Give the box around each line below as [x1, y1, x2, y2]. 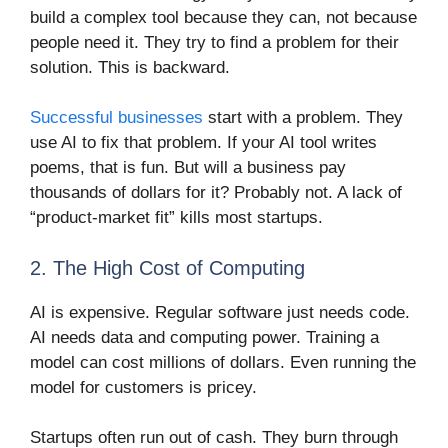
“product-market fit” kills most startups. [30, 208, 323, 228]
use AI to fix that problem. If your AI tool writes [30, 133, 377, 153]
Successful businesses [30, 108, 203, 128]
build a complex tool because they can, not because [30, 7, 417, 27]
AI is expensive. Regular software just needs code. [30, 302, 410, 322]
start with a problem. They [203, 108, 403, 128]
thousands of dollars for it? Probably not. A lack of [30, 183, 402, 203]
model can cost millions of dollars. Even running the [30, 352, 416, 372]
